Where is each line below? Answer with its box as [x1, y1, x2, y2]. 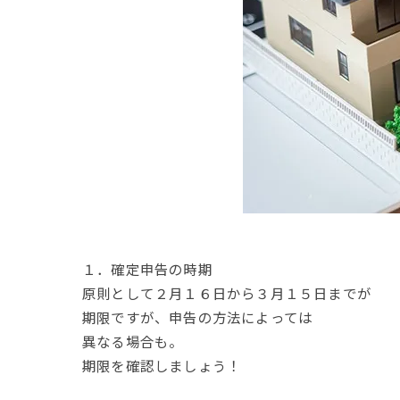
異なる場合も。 [82, 331, 184, 351]
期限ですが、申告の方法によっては [82, 307, 313, 327]
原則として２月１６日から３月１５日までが [82, 283, 371, 303]
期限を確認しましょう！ [82, 355, 242, 375]
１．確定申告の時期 [82, 259, 212, 279]
